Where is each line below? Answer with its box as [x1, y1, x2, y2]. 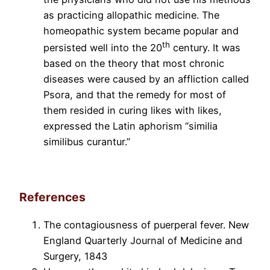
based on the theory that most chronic [43, 57, 224, 70]
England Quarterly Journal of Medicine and [43, 234, 242, 247]
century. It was [170, 42, 240, 54]
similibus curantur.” [43, 136, 130, 148]
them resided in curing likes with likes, [43, 104, 222, 117]
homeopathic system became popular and [43, 24, 239, 37]
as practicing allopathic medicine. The [43, 8, 219, 21]
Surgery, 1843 [43, 250, 107, 263]
